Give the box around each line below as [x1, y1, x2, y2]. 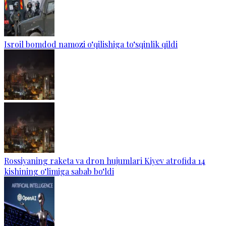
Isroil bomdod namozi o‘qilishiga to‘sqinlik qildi [4, 39, 178, 49]
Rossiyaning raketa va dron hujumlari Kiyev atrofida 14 [4, 155, 205, 166]
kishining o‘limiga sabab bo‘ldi [4, 166, 114, 177]
